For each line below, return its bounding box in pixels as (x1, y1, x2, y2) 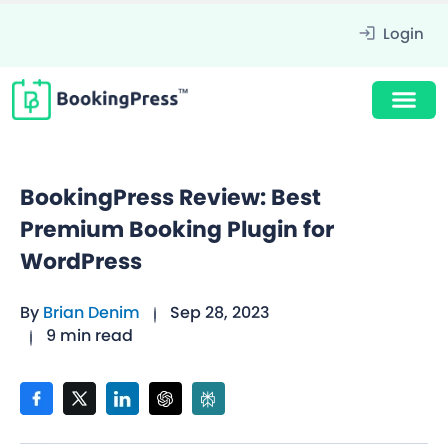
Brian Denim (43, 301, 140, 325)
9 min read (45, 324, 133, 348)
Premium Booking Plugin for (20, 214, 334, 246)
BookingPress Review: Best (20, 182, 321, 214)
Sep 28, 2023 (169, 301, 270, 325)
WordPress (20, 246, 142, 278)
